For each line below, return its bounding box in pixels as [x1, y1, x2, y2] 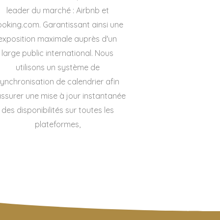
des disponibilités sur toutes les [1, 105, 114, 115]
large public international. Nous [1, 48, 113, 58]
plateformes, [34, 119, 81, 129]
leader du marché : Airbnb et [6, 5, 109, 15]
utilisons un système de [15, 62, 100, 72]
